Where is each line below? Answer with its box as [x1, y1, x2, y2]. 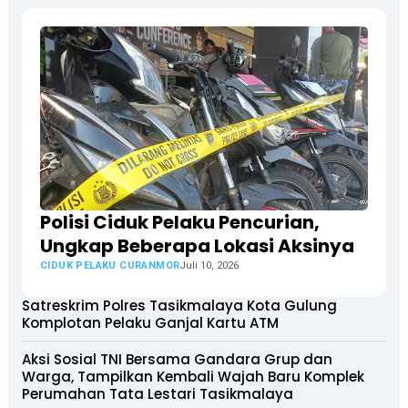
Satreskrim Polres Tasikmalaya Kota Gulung [21, 296, 337, 316]
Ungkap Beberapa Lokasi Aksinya [39, 233, 354, 260]
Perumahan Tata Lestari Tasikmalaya [21, 384, 293, 404]
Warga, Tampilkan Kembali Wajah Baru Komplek [21, 367, 364, 387]
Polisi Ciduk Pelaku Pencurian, [39, 209, 320, 236]
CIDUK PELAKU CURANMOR [39, 260, 180, 272]
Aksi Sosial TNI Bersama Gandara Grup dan [21, 350, 332, 370]
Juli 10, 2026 [179, 260, 240, 272]
